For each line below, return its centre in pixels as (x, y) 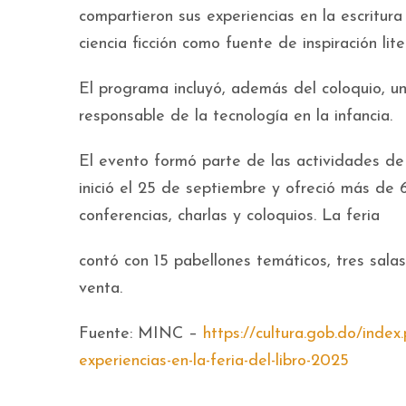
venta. (101, 289)
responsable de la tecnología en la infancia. (236, 116)
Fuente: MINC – (141, 334)
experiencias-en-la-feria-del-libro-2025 (214, 361)
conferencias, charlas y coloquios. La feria (229, 216)
